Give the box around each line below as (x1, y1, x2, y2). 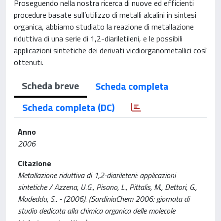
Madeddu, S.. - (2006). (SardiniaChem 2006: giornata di (18, 193, 189, 205)
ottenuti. (14, 56, 43, 68)
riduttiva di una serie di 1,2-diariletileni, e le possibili (14, 33, 183, 44)
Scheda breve (22, 78, 79, 93)
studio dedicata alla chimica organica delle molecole (18, 205, 175, 217)
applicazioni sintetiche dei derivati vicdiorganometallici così (14, 44, 207, 56)
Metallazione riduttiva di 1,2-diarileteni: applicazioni (18, 169, 176, 181)
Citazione (18, 157, 51, 169)
